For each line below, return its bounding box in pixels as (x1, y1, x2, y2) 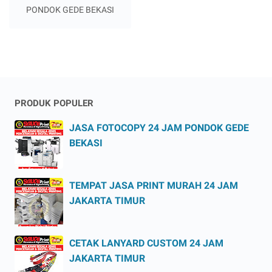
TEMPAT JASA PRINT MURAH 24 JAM (69, 180, 238, 192)
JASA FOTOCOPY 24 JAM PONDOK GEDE (69, 122, 249, 134)
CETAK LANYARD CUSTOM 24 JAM (69, 237, 223, 250)
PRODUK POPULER (15, 98, 93, 109)
